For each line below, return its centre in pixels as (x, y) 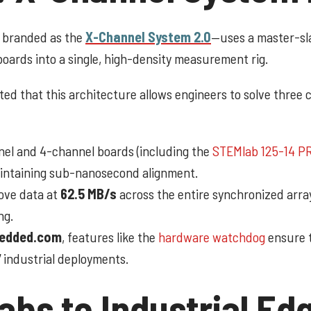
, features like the (110, 236)
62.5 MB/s (89, 193)
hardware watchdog (212, 236)
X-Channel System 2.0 (148, 36)
